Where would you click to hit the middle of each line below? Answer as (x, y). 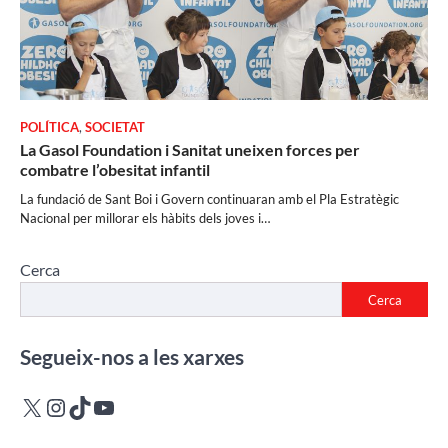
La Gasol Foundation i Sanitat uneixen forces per (190, 150)
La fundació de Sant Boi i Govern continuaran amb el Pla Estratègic (209, 199)
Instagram (95, 406)
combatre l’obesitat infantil (115, 170)
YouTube (136, 406)
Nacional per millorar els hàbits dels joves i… (145, 218)
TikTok (102, 406)
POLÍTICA (49, 128)
